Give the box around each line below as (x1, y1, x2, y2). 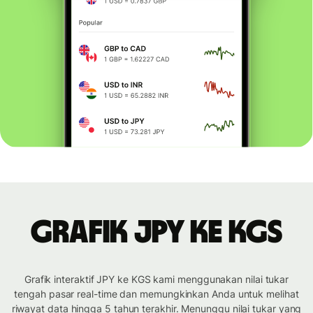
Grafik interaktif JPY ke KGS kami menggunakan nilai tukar (24, 273, 289, 286)
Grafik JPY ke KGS (31, 217, 282, 249)
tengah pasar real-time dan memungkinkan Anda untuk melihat (14, 288, 299, 300)
